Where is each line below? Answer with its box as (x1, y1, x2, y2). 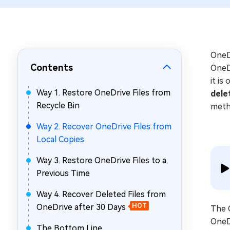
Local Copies (36, 135, 84, 144)
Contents (30, 62, 73, 73)
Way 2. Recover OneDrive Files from (36, 122, 171, 131)
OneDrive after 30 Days (36, 202, 126, 212)
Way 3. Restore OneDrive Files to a (36, 156, 166, 165)
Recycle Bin (36, 101, 80, 110)
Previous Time (36, 168, 90, 178)
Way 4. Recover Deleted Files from (36, 189, 166, 199)
